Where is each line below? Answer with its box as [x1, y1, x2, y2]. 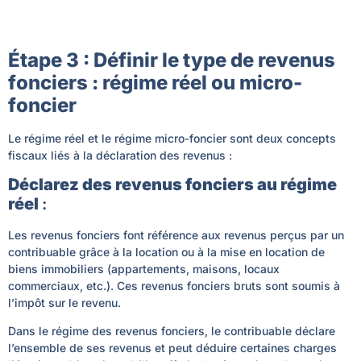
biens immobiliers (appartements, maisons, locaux [8, 262, 280, 276]
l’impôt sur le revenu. [8, 296, 121, 310]
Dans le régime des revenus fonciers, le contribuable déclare [8, 324, 335, 338]
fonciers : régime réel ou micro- [8, 70, 302, 94]
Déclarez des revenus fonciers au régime [8, 175, 337, 195]
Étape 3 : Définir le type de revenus [8, 48, 335, 72]
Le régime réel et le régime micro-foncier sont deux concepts [8, 131, 336, 145]
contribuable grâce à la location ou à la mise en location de [8, 245, 325, 259]
